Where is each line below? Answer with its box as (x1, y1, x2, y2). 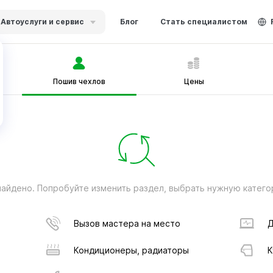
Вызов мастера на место (73, 218, 180, 229)
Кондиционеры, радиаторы (73, 245, 189, 255)
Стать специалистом (160, 16, 247, 26)
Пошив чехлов (52, 77, 105, 86)
